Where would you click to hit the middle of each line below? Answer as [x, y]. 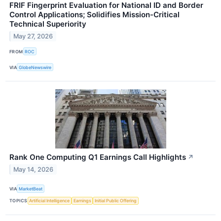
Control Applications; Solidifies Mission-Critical [94, 15]
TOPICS [18, 201]
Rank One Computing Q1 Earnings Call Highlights [98, 157]
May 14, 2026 [34, 170]
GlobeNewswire [35, 67]
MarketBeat [31, 189]
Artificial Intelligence [50, 201]
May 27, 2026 [33, 36]
